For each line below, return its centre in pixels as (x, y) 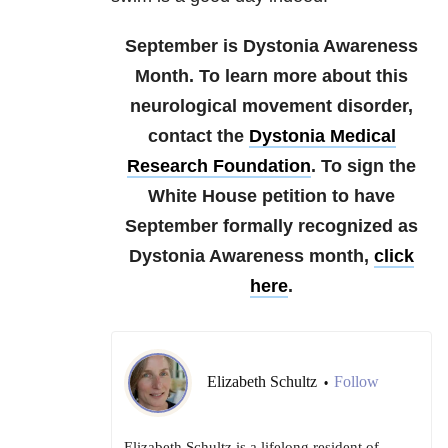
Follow (356, 382)
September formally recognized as (271, 226)
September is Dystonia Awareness (271, 46)
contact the (198, 136)
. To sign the (363, 166)
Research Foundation (219, 166)
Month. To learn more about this (271, 76)
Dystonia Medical (322, 136)
